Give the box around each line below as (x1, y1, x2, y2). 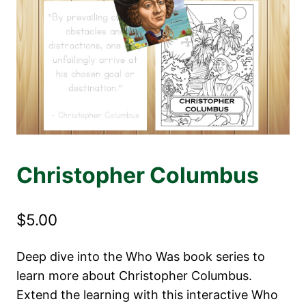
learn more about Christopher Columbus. (16, 268, 252, 283)
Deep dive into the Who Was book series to (16, 249, 265, 264)
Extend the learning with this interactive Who (16, 288, 278, 303)
